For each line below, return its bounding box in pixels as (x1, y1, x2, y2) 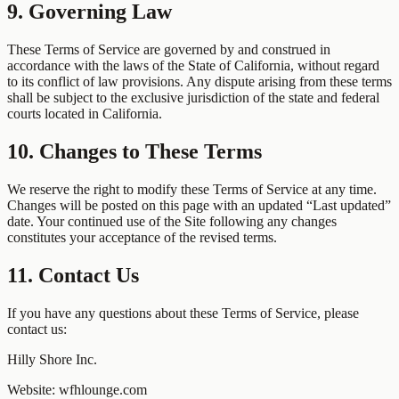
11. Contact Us (7, 263, 139, 287)
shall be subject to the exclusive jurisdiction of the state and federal (7, 90, 379, 106)
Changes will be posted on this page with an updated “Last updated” (7, 198, 391, 213)
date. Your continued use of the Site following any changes (7, 214, 337, 229)
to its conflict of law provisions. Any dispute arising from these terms (7, 74, 392, 90)
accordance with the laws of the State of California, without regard (7, 58, 379, 74)
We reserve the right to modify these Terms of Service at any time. (7, 182, 377, 197)
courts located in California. (7, 106, 162, 122)
